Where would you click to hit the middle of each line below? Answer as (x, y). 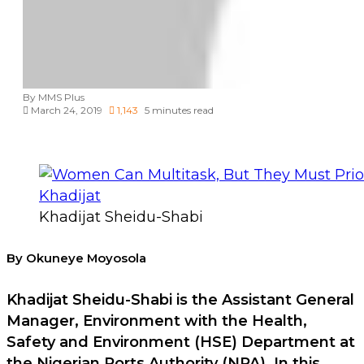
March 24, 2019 (67, 110)
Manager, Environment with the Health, (157, 321)
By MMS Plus (54, 97)
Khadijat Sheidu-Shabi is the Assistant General (180, 300)
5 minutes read (179, 110)
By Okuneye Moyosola (76, 259)
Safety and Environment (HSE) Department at (181, 342)
